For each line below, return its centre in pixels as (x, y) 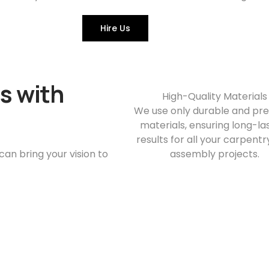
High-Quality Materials (214, 96)
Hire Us (115, 28)
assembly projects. (214, 154)
